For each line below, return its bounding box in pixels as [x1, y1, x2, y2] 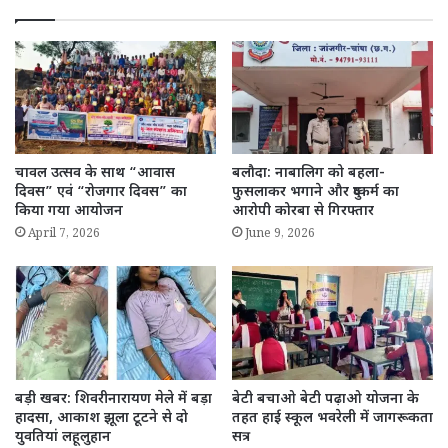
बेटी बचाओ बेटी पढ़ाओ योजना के [232, 389, 419, 409]
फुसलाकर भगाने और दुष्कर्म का [232, 183, 399, 203]
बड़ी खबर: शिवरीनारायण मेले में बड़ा [15, 389, 212, 409]
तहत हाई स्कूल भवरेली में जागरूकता [232, 408, 433, 428]
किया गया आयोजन [15, 202, 123, 222]
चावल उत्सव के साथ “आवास [15, 164, 175, 184]
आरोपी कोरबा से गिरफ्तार [232, 202, 374, 222]
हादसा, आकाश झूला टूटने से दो [15, 408, 188, 428]
